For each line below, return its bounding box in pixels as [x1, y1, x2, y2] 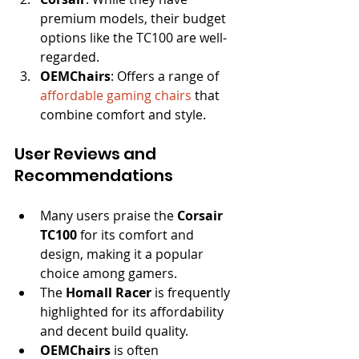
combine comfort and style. [40, 105, 206, 123]
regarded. [40, 47, 99, 66]
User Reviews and [14, 142, 159, 165]
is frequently [151, 283, 233, 301]
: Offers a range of [111, 67, 222, 85]
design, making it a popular [40, 244, 207, 263]
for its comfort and [77, 225, 197, 244]
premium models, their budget [40, 9, 229, 27]
